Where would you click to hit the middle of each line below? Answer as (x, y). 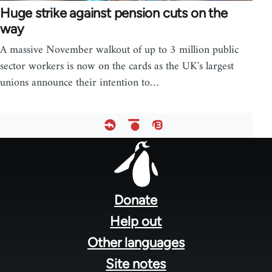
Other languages (136, 243)
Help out (136, 222)
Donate (136, 200)
